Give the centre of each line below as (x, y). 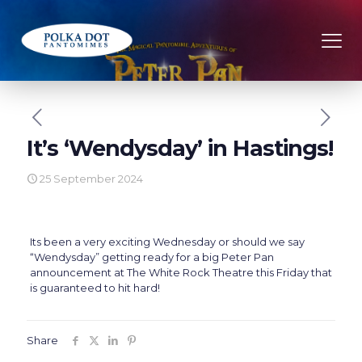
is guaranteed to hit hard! (95, 288)
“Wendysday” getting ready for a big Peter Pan (152, 257)
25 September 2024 (91, 179)
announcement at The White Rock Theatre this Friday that (181, 272)
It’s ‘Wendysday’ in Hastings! (180, 148)
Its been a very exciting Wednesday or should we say (167, 242)
